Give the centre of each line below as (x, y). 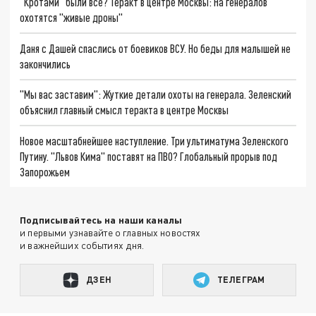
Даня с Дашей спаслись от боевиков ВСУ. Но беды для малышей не (156, 48)
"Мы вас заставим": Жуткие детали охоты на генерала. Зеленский (156, 95)
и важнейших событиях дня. (82, 245)
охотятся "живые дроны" (72, 18)
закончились (45, 63)
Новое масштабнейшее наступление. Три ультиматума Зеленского (154, 141)
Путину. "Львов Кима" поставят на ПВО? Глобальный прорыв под (149, 157)
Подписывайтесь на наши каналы (101, 219)
